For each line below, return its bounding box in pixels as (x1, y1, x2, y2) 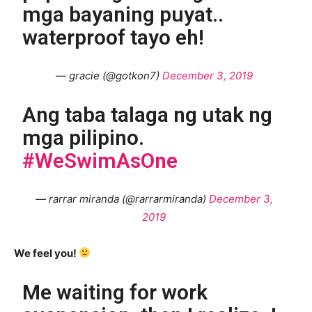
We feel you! (14, 246, 79, 260)
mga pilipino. (22, 125, 145, 150)
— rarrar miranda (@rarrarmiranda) (35, 192, 209, 205)
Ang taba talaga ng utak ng (22, 102, 273, 127)
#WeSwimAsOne (22, 148, 178, 173)
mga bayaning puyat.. (22, 1, 224, 26)
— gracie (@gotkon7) (55, 68, 162, 82)
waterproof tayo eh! (22, 24, 205, 49)
